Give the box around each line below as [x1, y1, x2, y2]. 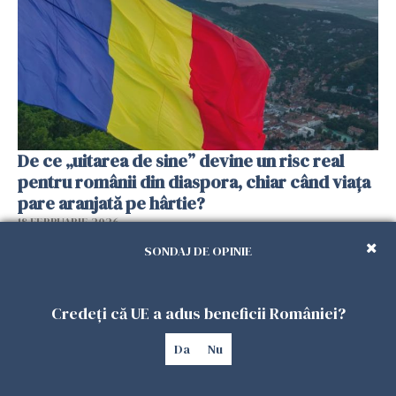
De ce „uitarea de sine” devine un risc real [18, 148, 344, 173]
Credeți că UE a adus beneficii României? [50, 302, 346, 324]
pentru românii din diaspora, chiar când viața [18, 169, 370, 194]
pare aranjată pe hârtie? [18, 190, 205, 216]
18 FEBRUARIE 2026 [18, 214, 119, 230]
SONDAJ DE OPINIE [144, 242, 252, 260]
